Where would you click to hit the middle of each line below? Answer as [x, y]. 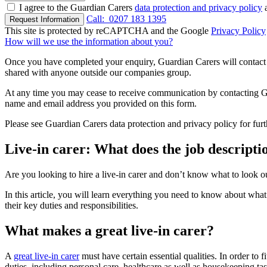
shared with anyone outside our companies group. [98, 73]
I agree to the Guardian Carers [77, 8]
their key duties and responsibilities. [72, 206]
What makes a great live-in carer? [109, 231]
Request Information [44, 20]
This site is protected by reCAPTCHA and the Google [108, 31]
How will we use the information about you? [89, 42]
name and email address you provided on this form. [101, 104]
